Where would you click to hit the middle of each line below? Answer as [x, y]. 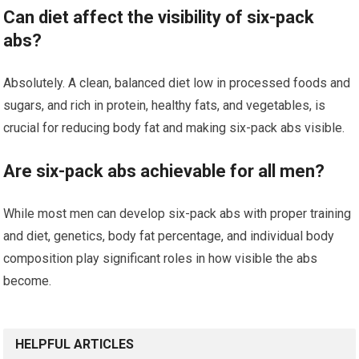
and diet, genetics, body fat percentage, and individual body [169, 236]
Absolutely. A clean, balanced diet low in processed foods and [177, 83]
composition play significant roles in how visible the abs [161, 258]
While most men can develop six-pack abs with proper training [177, 214]
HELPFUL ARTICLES [75, 344]
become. [28, 281]
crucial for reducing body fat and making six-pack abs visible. [174, 128]
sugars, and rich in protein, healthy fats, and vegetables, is [165, 105]
